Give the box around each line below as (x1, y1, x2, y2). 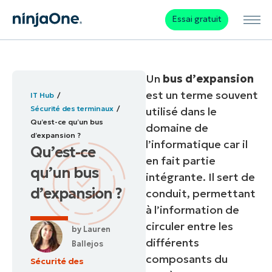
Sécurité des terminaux (30, 104, 114, 114)
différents (146, 236, 200, 250)
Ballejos (71, 238, 103, 249)
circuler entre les (146, 219, 234, 234)
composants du (146, 252, 228, 267)
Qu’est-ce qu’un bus (30, 117, 103, 127)
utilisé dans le (146, 104, 217, 119)
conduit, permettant (146, 186, 256, 201)
